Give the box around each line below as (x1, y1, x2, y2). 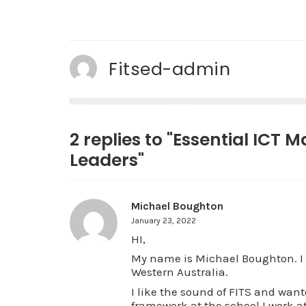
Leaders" (70, 148, 144, 172)
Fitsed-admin (109, 56, 230, 81)
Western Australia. (131, 265, 228, 279)
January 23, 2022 (131, 215, 196, 225)
